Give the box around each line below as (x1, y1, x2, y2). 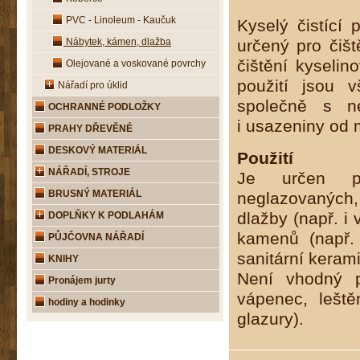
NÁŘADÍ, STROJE (46, 166, 130, 178)
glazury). (237, 309, 304, 329)
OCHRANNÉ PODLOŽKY (46, 101, 161, 112)
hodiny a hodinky (46, 297, 125, 308)
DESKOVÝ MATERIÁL (46, 145, 147, 156)
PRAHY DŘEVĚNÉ (46, 123, 133, 134)
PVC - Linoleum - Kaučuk (63, 14, 176, 26)
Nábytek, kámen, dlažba (63, 36, 171, 47)
